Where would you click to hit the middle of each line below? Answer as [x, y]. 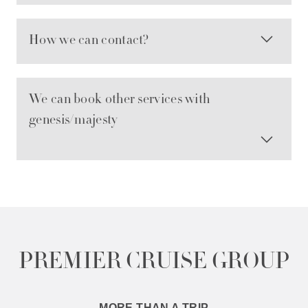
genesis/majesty [74, 121]
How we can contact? [89, 42]
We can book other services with [120, 101]
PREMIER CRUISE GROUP [154, 264]
